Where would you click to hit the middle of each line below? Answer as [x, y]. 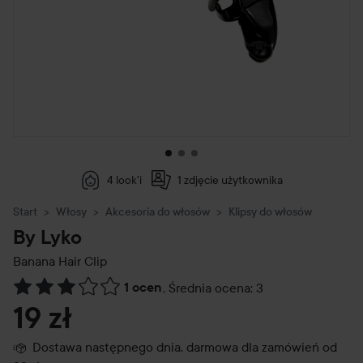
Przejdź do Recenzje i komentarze [109, 296]
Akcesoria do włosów [158, 212]
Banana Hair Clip [60, 261]
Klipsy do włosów [270, 212]
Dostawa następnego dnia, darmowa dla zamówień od [185, 347]
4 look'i [124, 180]
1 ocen [143, 288]
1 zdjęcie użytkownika [230, 180]
